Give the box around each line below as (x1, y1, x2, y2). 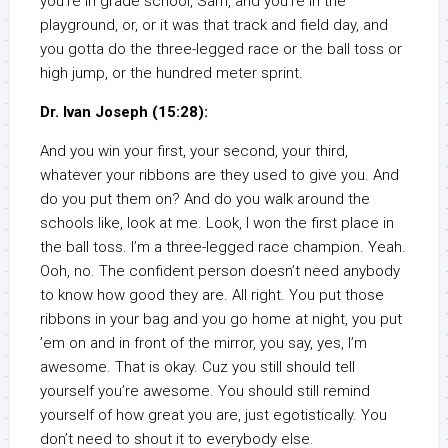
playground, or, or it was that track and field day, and (40, 16, 388, 35)
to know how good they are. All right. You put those (40, 286, 384, 305)
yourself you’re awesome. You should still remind (40, 382, 370, 401)
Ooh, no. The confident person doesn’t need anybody (40, 262, 400, 281)
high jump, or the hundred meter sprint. (40, 64, 303, 83)
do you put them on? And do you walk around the (40, 190, 370, 209)
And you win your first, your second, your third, (40, 142, 348, 161)
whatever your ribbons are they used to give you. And (40, 166, 399, 185)
